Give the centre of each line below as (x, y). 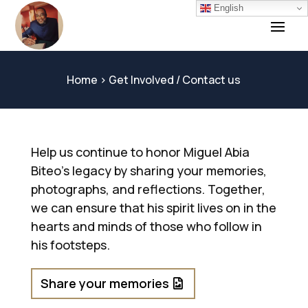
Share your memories (105, 284)
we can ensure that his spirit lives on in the (153, 208)
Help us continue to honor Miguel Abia (140, 152)
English (227, 8)
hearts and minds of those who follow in (146, 226)
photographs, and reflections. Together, (148, 189)
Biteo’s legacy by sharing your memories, (148, 170)
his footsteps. (70, 245)
